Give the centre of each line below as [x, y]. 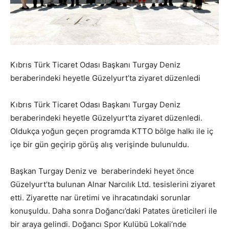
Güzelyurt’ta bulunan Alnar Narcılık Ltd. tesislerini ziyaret [113, 184]
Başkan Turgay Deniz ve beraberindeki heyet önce [102, 171]
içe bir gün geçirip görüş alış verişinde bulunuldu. [100, 144]
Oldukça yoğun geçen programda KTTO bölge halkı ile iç [112, 131]
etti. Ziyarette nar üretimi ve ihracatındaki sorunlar [100, 197]
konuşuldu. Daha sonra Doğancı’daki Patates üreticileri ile [114, 211]
